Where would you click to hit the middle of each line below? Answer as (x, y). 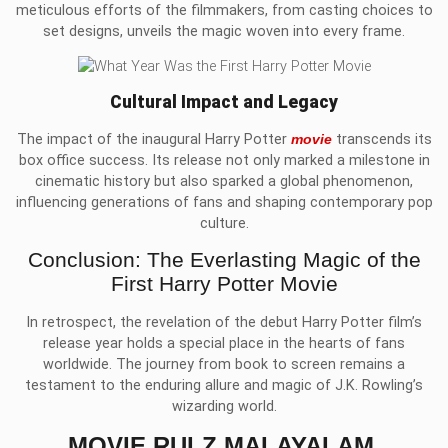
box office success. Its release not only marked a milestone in (224, 160)
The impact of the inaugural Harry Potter (153, 139)
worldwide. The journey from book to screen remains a (224, 365)
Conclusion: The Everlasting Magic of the (224, 260)
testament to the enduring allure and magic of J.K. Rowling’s (224, 386)
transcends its (381, 139)
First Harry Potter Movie (224, 284)
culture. (224, 223)
